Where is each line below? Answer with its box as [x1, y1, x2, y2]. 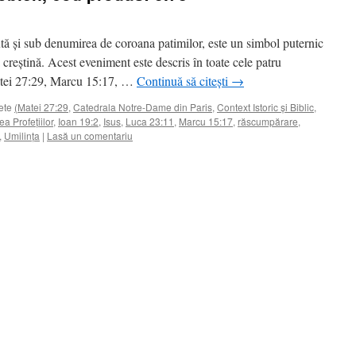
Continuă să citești [137, 72, 231, 89]
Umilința [4, 129, 40, 142]
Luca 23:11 [126, 114, 174, 128]
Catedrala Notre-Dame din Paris [73, 100, 212, 114]
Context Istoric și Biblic [217, 100, 314, 114]
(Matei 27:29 [14, 100, 68, 114]
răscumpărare [238, 114, 298, 128]
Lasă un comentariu [47, 129, 133, 142]
